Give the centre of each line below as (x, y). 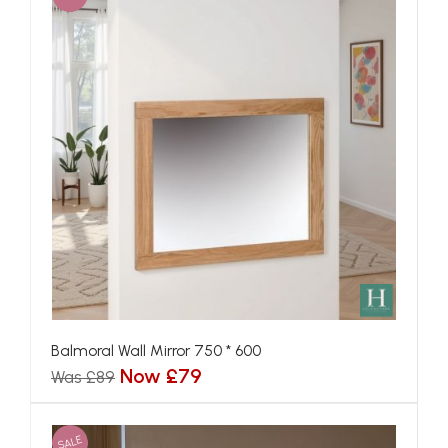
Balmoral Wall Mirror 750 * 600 (156, 350)
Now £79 (161, 376)
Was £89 (83, 377)
